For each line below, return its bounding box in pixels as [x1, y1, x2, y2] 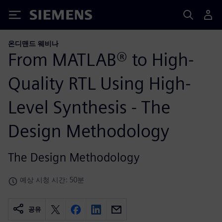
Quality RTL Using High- [8, 72, 191, 94]
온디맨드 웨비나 [8, 39, 58, 48]
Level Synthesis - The [8, 96, 170, 118]
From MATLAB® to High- [8, 48, 194, 70]
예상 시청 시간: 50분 [20, 175, 84, 184]
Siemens [30, 11, 62, 22]
